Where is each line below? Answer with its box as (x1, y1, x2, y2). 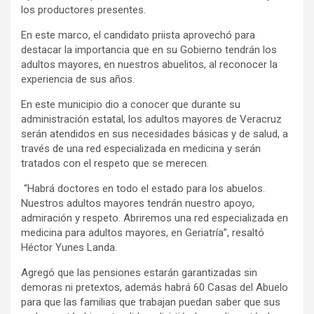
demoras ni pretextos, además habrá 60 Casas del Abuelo (21, 281, 288, 294)
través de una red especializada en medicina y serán (21, 142, 261, 155)
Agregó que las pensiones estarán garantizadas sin (21, 266, 257, 279)
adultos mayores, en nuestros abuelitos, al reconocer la (21, 58, 278, 71)
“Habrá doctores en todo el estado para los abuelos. (21, 182, 265, 195)
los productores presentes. (21, 4, 146, 16)
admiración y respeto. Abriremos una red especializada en (21, 212, 288, 224)
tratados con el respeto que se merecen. (21, 157, 212, 170)
